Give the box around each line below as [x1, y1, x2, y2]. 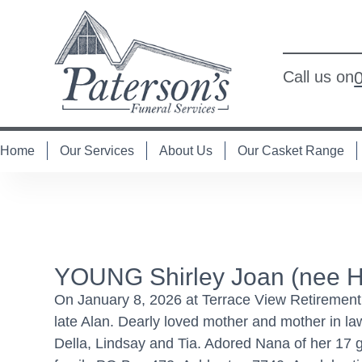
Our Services [60, 143, 134, 158]
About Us [159, 143, 213, 158]
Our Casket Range [238, 143, 344, 158]
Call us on [283, 68, 355, 86]
